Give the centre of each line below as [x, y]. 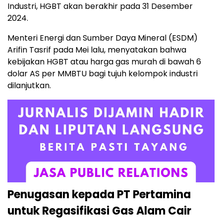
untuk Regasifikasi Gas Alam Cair [99, 211]
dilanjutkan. [29, 86]
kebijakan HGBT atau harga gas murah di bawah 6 [104, 62]
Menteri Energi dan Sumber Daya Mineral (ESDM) [103, 38]
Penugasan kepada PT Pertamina [99, 195]
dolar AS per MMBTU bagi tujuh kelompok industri [103, 74]
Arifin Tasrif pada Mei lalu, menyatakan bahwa [97, 50]
